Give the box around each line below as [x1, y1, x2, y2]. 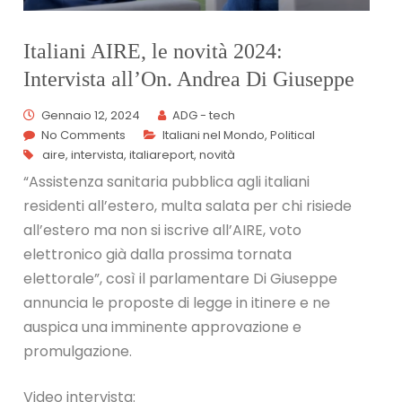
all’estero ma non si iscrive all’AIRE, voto [23, 220, 302, 241]
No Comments [41, 127, 127, 144]
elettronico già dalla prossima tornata [23, 244, 293, 266]
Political [270, 127, 316, 144]
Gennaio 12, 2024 [41, 107, 141, 125]
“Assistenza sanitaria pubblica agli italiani [23, 171, 310, 193]
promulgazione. [23, 341, 133, 363]
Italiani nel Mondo [162, 127, 266, 144]
